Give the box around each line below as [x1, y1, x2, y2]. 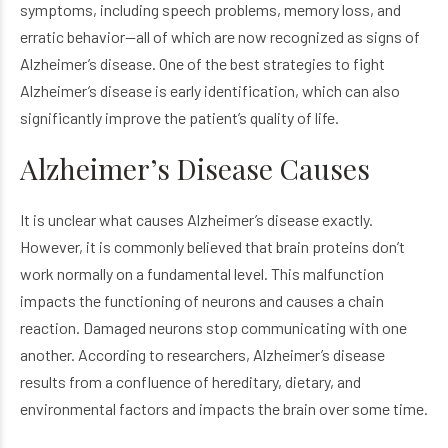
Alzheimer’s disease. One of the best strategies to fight [20, 53, 385, 73]
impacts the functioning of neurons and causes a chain [20, 290, 384, 310]
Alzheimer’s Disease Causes [20, 149, 370, 187]
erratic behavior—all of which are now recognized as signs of [20, 26, 420, 46]
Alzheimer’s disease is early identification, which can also [20, 80, 400, 100]
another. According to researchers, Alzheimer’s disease [20, 344, 385, 364]
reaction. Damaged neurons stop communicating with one [20, 317, 407, 337]
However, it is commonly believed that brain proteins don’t [20, 236, 405, 256]
